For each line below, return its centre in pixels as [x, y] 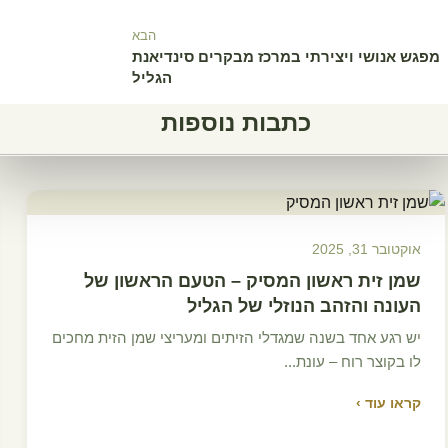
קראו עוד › [389, 403]
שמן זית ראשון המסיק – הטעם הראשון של [253, 280]
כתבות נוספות [236, 122]
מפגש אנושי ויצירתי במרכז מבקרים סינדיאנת [286, 56]
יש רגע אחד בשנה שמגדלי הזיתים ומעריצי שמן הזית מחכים [237, 337]
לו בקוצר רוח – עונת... [353, 361]
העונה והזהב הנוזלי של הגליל [304, 305]
